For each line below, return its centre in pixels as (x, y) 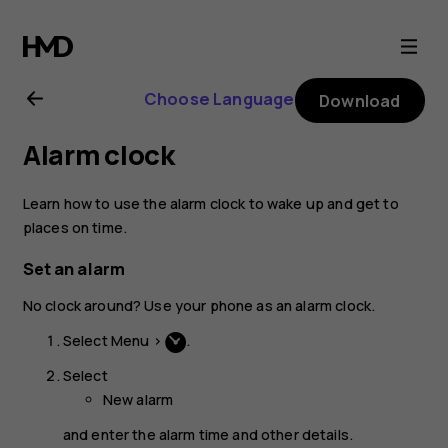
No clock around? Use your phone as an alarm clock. (199, 306)
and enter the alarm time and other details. (208, 434)
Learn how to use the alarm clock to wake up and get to (210, 203)
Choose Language (219, 98)
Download (360, 100)
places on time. (75, 227)
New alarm (138, 399)
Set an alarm (73, 269)
